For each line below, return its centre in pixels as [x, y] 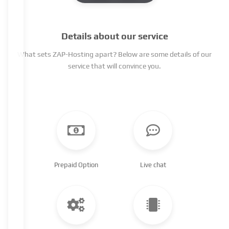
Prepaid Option [76, 165]
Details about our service [114, 36]
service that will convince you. [114, 66]
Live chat [153, 165]
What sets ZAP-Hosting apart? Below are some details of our [114, 54]
